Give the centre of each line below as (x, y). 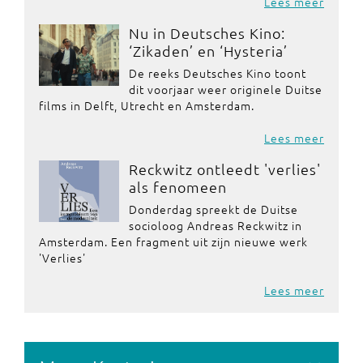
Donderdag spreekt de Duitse (213, 209)
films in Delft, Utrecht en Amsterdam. (147, 105)
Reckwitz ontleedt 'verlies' (224, 169)
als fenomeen (177, 187)
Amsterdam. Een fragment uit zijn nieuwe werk (173, 241)
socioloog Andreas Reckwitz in (215, 225)
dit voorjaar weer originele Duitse (225, 89)
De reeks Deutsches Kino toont (217, 73)
